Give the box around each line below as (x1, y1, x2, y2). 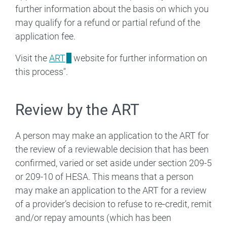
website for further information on (71, 52, 208, 63)
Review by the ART (15, 100, 139, 119)
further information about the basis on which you (15, 3, 209, 14)
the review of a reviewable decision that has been (15, 143, 209, 155)
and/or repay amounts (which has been (15, 212, 171, 223)
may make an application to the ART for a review (15, 184, 207, 196)
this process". (15, 66, 68, 77)
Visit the (15, 52, 49, 63)
